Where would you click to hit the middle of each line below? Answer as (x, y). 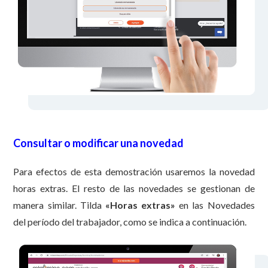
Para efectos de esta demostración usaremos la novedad (134, 171)
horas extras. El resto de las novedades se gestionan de (134, 188)
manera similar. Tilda (59, 205)
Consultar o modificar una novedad (99, 143)
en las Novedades (215, 205)
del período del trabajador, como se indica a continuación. (130, 221)
